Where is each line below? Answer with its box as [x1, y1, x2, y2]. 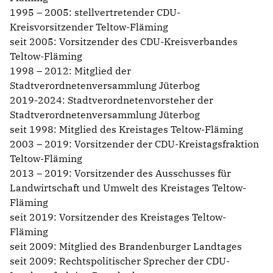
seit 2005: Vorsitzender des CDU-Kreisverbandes [10, 35, 238, 48]
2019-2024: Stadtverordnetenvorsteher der [10, 93, 213, 106]
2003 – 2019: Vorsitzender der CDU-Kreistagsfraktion [10, 137, 259, 150]
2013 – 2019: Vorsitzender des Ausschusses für [10, 166, 231, 179]
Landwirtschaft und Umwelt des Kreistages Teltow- [10, 181, 246, 194]
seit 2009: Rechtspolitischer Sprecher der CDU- [10, 254, 230, 267]
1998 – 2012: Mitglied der [10, 64, 131, 77]
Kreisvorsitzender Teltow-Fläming [10, 20, 168, 33]
